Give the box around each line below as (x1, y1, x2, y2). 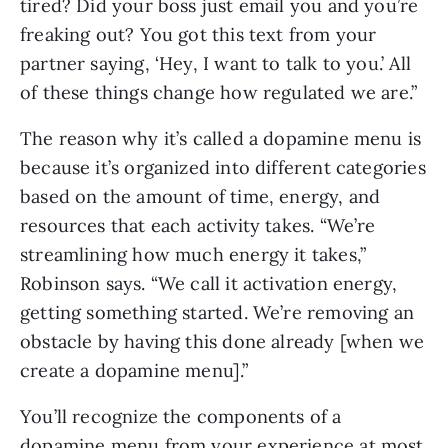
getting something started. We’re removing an (20, 300, 414, 324)
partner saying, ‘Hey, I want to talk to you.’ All (20, 51, 411, 75)
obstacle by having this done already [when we (20, 329, 425, 353)
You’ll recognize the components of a (20, 404, 342, 428)
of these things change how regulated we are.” (20, 80, 418, 104)
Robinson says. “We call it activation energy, (20, 271, 398, 295)
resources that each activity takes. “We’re (20, 213, 376, 237)
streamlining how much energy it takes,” (20, 242, 367, 266)
